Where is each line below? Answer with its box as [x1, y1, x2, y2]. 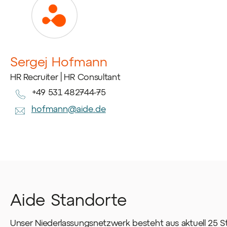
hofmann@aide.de [31, 103, 106, 114]
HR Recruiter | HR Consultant [10, 71, 121, 82]
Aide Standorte [10, 190, 127, 209]
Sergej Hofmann [10, 53, 107, 69]
